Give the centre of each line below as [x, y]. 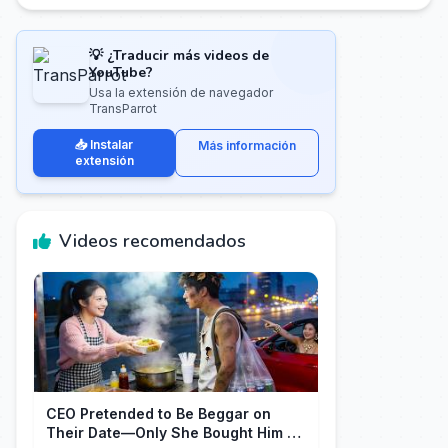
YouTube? [121, 72]
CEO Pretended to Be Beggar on [158, 413]
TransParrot [123, 108]
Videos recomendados [152, 241]
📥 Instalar [104, 144]
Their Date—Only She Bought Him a [171, 432]
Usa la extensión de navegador [181, 92]
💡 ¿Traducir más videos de [179, 55]
